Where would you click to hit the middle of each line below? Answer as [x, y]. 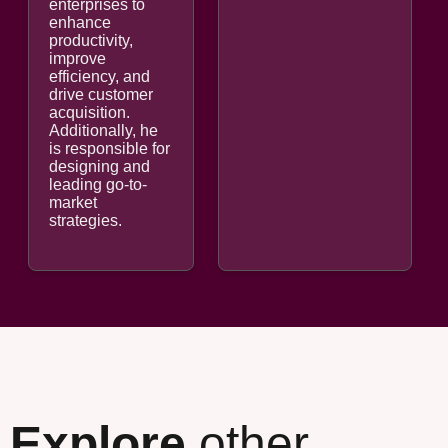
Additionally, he [103, 130]
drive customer [101, 94]
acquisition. [89, 112]
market [73, 202]
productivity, [91, 40]
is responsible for [109, 148]
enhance [80, 22]
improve [77, 58]
